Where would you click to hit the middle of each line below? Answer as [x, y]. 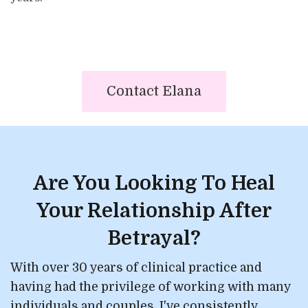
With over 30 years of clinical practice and [136, 267]
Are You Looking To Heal [154, 183]
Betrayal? [154, 238]
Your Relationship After [154, 210]
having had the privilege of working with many [151, 286]
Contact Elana [154, 91]
